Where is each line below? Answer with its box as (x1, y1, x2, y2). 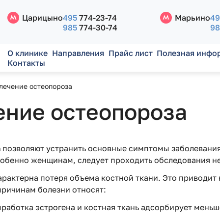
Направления (52, 48, 104, 58)
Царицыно (22, 13, 63, 23)
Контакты (7, 58, 46, 68)
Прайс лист (108, 48, 153, 58)
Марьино (175, 13, 211, 23)
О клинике (7, 48, 48, 58)
